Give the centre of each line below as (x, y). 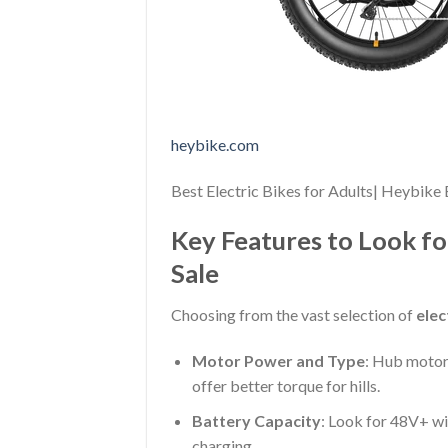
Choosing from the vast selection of (293, 315)
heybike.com (215, 144)
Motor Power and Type (278, 361)
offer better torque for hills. (285, 386)
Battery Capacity (256, 420)
